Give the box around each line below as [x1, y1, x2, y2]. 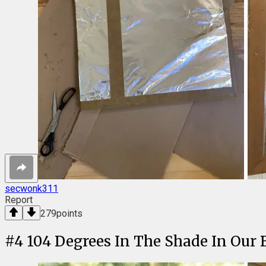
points [56, 208, 83, 220]
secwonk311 [5, 183, 58, 195]
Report [5, 194, 33, 206]
